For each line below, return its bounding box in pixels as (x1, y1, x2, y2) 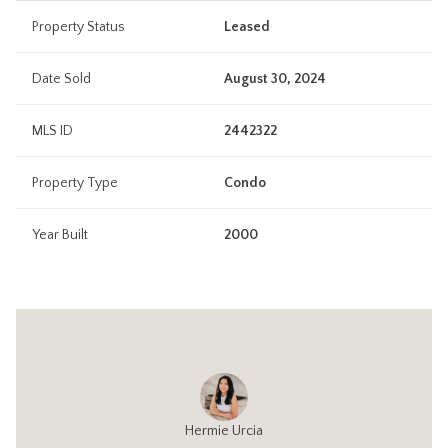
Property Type (32, 175, 118, 192)
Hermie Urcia (185, 423, 263, 440)
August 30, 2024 (224, 71, 326, 88)
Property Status (32, 19, 125, 36)
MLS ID (32, 123, 73, 140)
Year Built (32, 227, 88, 244)
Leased (224, 19, 270, 36)
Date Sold (32, 71, 91, 88)
